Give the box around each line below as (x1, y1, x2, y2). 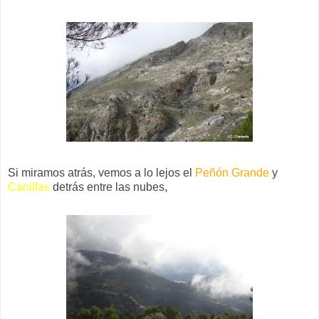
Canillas (8, 180, 50, 193)
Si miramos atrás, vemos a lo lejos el (8, 166, 195, 179)
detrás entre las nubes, (50, 180, 167, 193)
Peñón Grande (195, 166, 269, 179)
